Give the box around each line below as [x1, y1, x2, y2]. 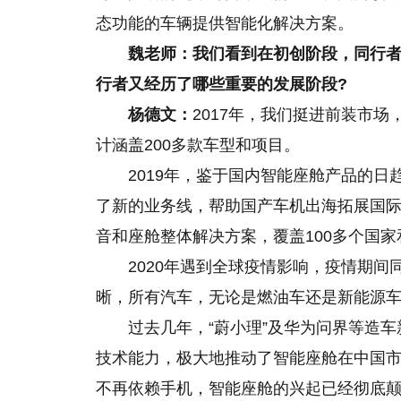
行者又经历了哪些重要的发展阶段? [96, 74, 347, 93]
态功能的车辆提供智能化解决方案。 [96, 13, 354, 32]
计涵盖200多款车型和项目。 [96, 135, 300, 154]
